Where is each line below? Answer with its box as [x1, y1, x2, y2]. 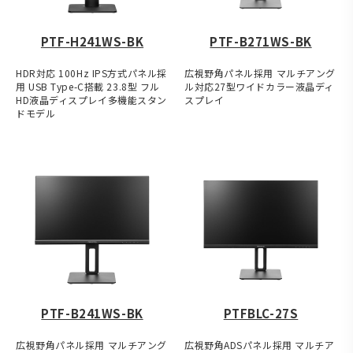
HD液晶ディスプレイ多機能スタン [16, 93, 167, 107]
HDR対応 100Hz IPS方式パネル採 [16, 66, 167, 80]
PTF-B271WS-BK [210, 33, 312, 50]
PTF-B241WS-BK [41, 305, 143, 322]
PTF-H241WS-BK [40, 33, 144, 50]
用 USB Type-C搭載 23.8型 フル [16, 80, 160, 94]
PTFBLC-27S [223, 305, 299, 322]
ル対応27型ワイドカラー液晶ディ [184, 80, 334, 94]
